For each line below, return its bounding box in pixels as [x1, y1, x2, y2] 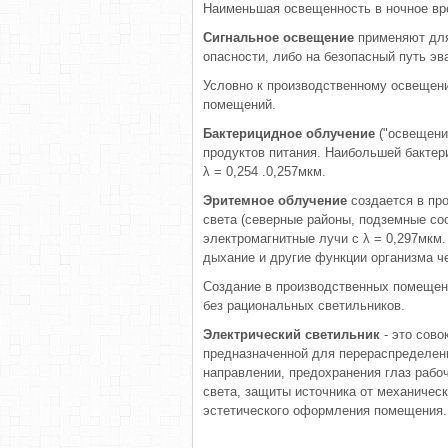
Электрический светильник [203, 327, 380, 342]
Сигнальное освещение [203, 30, 354, 45]
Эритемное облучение [203, 193, 347, 208]
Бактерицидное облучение [203, 126, 375, 141]
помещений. [203, 97, 276, 112]
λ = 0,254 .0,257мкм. [203, 164, 326, 179]
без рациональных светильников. [203, 298, 405, 313]
